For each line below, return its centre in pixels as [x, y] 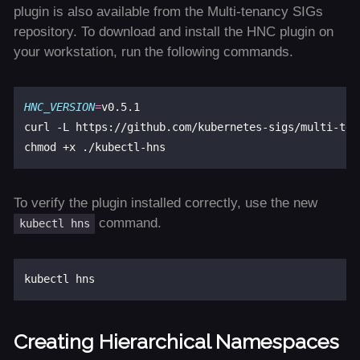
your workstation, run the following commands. [153, 52]
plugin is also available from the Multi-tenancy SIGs [168, 12]
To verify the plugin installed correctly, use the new [165, 203]
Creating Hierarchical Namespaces [176, 341]
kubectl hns [54, 224]
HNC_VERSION [60, 107]
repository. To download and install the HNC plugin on [173, 32]
